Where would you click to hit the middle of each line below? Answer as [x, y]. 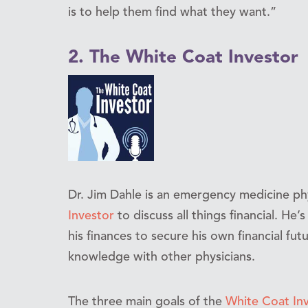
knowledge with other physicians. [162, 257]
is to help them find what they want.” [172, 12]
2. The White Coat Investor [183, 57]
